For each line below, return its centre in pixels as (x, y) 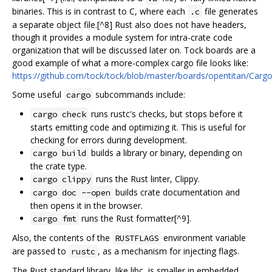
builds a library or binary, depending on (165, 153)
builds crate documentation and (176, 192)
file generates (230, 12)
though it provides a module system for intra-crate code (122, 38)
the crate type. (59, 166)
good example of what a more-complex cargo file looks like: (130, 63)
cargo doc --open (72, 193)
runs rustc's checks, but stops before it (166, 114)
